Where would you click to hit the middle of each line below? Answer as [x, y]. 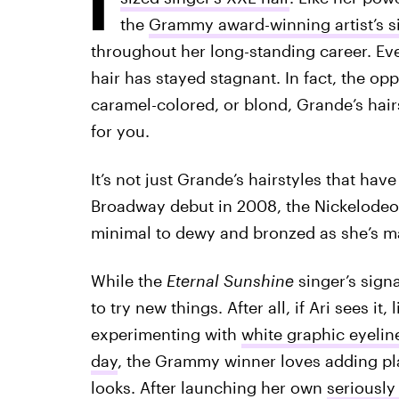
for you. [120, 131]
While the [128, 281]
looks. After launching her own [208, 387]
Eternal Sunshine [232, 281]
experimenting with [166, 334]
